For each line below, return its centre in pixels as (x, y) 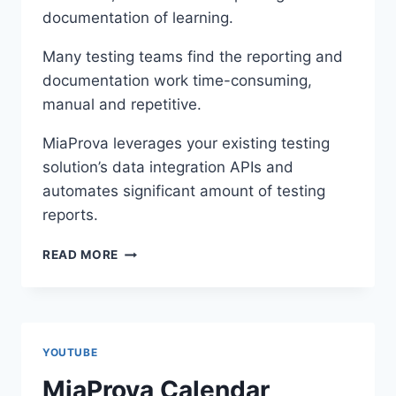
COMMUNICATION (175, 362)
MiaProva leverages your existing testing (186, 144)
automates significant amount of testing (184, 191)
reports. (70, 215)
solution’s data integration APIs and (168, 168)
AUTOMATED (160, 269)
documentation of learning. (142, 18)
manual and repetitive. (122, 105)
